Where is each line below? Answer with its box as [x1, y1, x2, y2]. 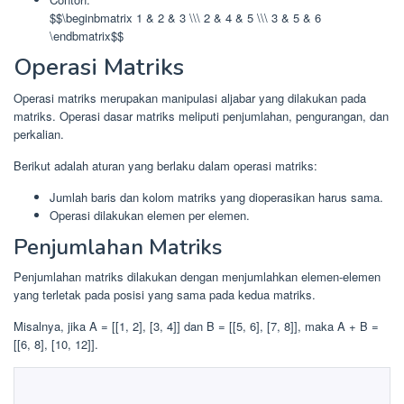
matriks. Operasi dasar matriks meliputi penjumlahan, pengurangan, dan [14, 107, 389, 125]
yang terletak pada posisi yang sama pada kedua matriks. [14, 285, 316, 303]
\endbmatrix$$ [50, 26, 124, 44]
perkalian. [14, 125, 64, 143]
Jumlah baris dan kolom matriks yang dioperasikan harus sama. [50, 188, 383, 207]
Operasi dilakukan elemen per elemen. [50, 207, 250, 225]
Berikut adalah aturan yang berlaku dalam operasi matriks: [14, 157, 317, 175]
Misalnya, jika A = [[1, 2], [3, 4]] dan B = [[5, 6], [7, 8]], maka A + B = [14, 317, 379, 335]
